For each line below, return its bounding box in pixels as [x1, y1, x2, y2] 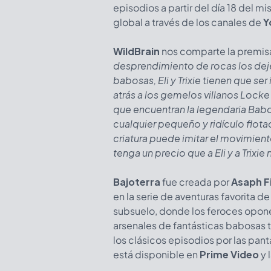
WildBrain [113, 44, 160, 57]
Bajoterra [113, 175, 160, 188]
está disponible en [113, 247, 200, 261]
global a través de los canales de [113, 15, 263, 28]
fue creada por [160, 175, 231, 188]
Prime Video [200, 247, 259, 261]
